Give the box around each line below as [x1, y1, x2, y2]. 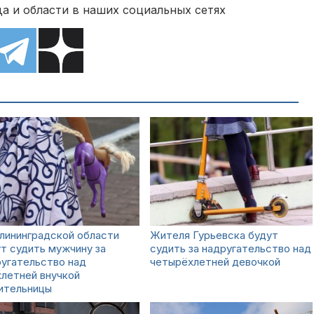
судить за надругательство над [150, 242, 311, 255]
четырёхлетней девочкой [150, 255, 280, 268]
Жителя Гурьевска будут [150, 228, 278, 242]
